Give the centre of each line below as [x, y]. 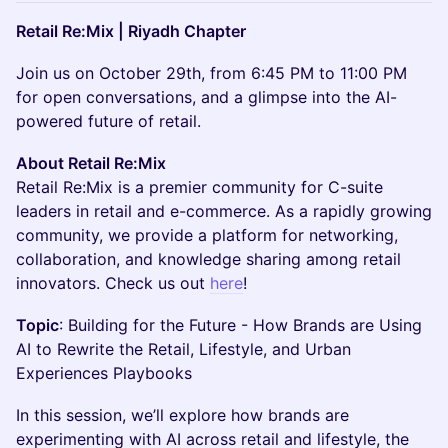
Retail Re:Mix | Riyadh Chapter [131, 31]
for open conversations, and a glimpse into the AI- [206, 97]
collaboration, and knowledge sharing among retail [208, 259]
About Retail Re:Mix [91, 163]
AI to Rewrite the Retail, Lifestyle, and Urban [183, 349]
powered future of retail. [108, 121]
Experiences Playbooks [104, 373]
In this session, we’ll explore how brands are [182, 415]
